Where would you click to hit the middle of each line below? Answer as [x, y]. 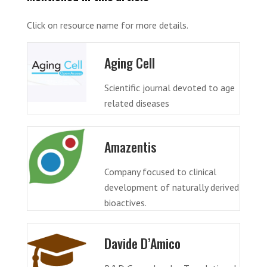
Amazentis [130, 146]
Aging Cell [129, 63]
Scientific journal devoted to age [169, 88]
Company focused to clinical [160, 171]
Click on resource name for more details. [108, 25]
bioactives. [125, 202]
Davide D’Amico [142, 243]
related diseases [136, 103]
